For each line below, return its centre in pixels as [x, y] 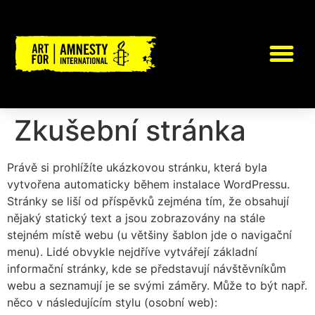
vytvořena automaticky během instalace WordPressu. [148, 184]
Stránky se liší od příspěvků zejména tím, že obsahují [148, 201]
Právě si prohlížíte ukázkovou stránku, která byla [137, 167]
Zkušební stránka [130, 130]
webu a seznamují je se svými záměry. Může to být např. [157, 285]
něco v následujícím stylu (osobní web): [112, 302]
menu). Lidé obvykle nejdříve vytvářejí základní [132, 251]
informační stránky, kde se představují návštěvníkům [147, 268]
